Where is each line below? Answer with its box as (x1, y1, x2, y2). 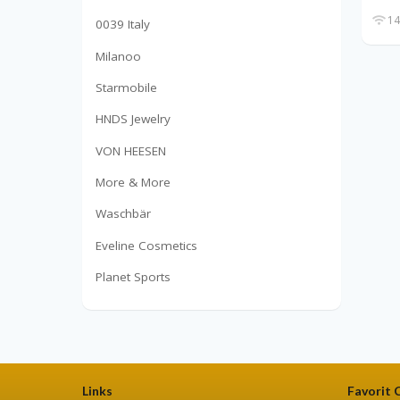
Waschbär (96, 205, 151, 222)
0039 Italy (96, 16, 150, 33)
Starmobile (96, 79, 157, 96)
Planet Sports (96, 269, 171, 286)
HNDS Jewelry (96, 111, 171, 128)
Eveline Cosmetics (96, 237, 197, 254)
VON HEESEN (96, 142, 166, 159)
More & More (96, 174, 171, 191)
